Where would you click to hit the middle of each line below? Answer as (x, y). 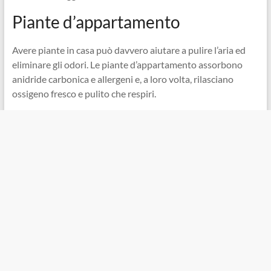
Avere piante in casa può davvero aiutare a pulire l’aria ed (129, 50)
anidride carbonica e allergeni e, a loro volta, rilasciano (122, 79)
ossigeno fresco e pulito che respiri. (84, 93)
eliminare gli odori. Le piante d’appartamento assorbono (127, 64)
